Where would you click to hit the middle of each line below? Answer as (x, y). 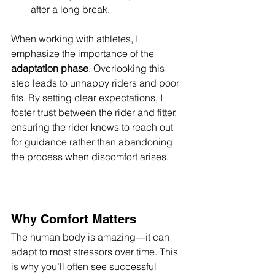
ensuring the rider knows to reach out (93, 127)
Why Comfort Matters (74, 219)
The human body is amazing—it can (91, 237)
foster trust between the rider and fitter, (95, 113)
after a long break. (70, 10)
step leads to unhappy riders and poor (96, 83)
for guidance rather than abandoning (93, 142)
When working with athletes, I (76, 39)
